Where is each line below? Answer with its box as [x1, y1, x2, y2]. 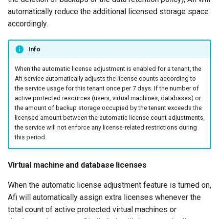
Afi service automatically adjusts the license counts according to [14, 75, 196, 83]
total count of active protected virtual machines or [8, 204, 176, 214]
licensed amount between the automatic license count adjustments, [14, 114, 205, 122]
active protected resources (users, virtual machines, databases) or [14, 94, 201, 102]
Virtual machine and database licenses [8, 160, 147, 170]
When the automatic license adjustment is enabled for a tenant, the [14, 65, 201, 73]
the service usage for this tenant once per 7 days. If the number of [14, 85, 199, 92]
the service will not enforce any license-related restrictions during [14, 124, 197, 131]
